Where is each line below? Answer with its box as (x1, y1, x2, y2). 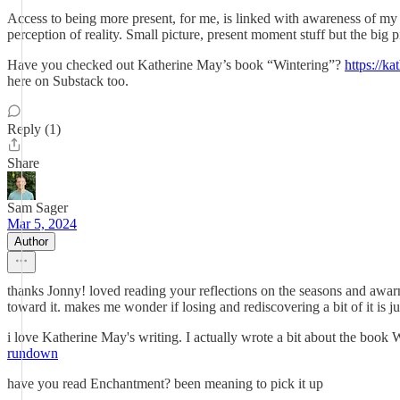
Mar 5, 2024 (7, 216, 77, 231)
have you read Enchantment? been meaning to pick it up (7, 376, 323, 391)
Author (14, 235, 48, 248)
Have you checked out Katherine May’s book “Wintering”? (7, 57, 345, 72)
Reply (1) (7, 121, 61, 137)
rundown (7, 346, 58, 361)
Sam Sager (7, 200, 68, 215)
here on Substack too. (7, 73, 129, 88)
